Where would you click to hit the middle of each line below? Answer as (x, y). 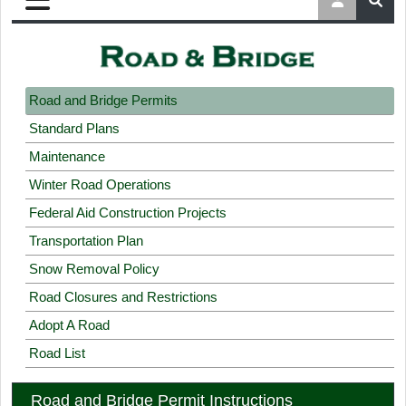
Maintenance (67, 157)
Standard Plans (74, 129)
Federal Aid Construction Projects (128, 213)
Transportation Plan (86, 241)
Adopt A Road (69, 325)
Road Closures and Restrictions (123, 297)
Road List (57, 353)
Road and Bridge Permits (103, 101)
